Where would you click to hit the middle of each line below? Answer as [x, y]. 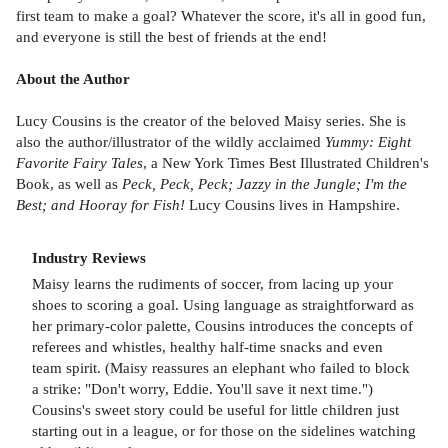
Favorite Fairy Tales [79, 162]
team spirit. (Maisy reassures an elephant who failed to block [221, 367]
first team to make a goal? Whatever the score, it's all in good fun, [221, 15]
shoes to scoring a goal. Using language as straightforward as [223, 304]
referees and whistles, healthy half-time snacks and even [207, 346]
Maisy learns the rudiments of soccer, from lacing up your [212, 283]
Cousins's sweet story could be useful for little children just [215, 409]
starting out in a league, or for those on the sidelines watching [224, 430]
